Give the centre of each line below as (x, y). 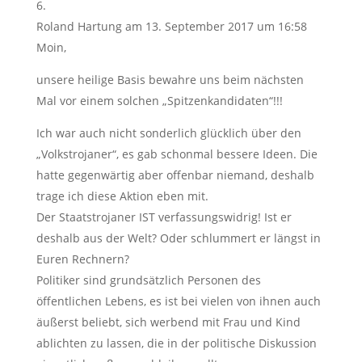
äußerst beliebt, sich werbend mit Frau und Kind (168, 322)
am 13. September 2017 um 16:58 (216, 26)
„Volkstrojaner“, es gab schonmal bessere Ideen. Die (177, 154)
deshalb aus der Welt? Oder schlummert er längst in (178, 238)
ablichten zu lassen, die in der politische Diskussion (176, 343)
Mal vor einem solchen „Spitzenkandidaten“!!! (159, 100)
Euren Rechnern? (82, 259)
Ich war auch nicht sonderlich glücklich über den (168, 133)
